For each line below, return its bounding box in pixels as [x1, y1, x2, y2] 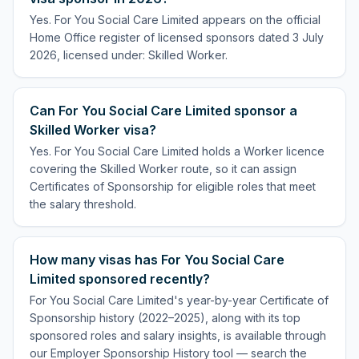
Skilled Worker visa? [30, 122, 156, 138]
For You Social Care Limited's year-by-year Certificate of [30, 293, 329, 307]
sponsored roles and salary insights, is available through [30, 329, 326, 342]
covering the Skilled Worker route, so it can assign [30, 162, 296, 175]
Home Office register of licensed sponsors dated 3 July [30, 30, 324, 44]
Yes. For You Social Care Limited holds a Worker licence [30, 144, 325, 158]
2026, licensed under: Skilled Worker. [30, 48, 228, 62]
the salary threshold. [30, 197, 136, 211]
